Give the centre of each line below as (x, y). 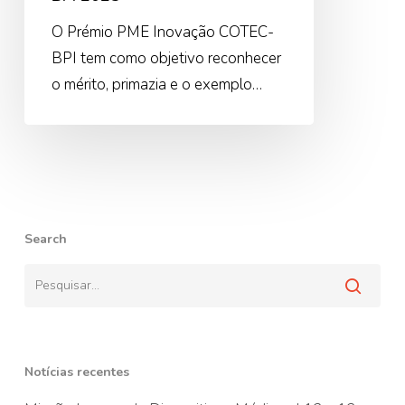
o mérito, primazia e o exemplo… (156, 85)
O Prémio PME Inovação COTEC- (162, 33)
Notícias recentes (76, 372)
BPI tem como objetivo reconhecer (166, 59)
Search (45, 239)
